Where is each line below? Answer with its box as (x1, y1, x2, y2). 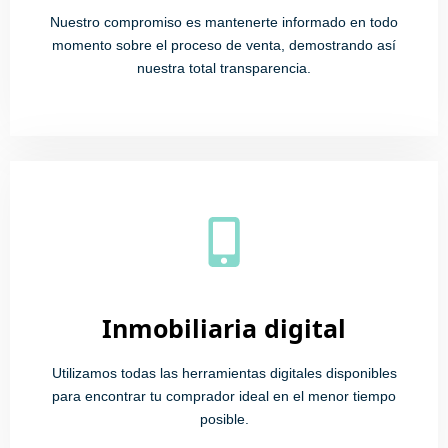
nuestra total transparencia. (137, 59, 311, 76)
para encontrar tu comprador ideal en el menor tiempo (52, 387, 396, 404)
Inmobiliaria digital (102, 310, 346, 345)
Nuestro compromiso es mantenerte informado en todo (50, 13, 398, 30)
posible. (199, 410, 249, 427)
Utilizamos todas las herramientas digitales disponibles (51, 364, 397, 381)
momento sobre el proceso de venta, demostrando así (52, 36, 396, 53)
